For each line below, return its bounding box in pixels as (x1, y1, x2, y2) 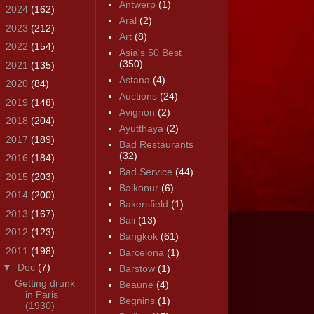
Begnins (118, 295, 155, 307)
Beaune (118, 279, 153, 291)
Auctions (118, 90, 157, 102)
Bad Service (118, 166, 172, 178)
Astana (118, 74, 150, 86)
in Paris (25, 288, 58, 300)
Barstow (118, 263, 155, 275)
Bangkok (118, 231, 158, 243)
